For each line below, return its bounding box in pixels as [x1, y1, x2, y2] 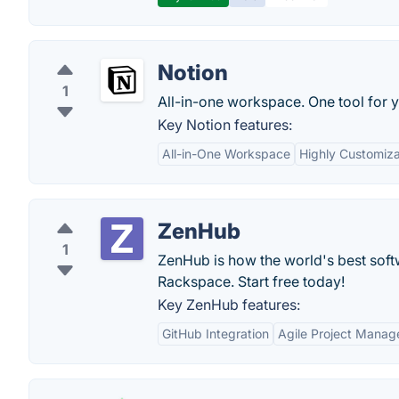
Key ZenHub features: [158, 296, 300, 313]
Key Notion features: [158, 116, 292, 134]
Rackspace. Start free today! [158, 273, 345, 290]
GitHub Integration [162, 326, 269, 341]
